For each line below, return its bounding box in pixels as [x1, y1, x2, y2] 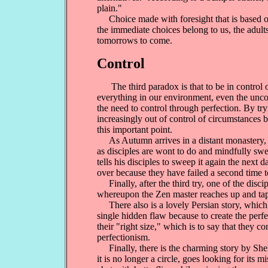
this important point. [97, 124, 172, 135]
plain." [97, 3, 122, 13]
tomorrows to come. [97, 35, 172, 45]
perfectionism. [97, 232, 150, 242]
